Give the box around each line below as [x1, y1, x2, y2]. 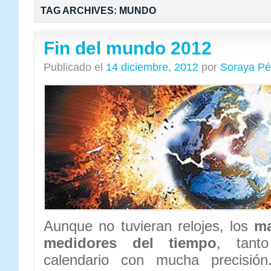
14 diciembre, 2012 [106, 61, 198, 73]
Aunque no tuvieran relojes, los [44, 218, 255, 234]
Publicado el [44, 61, 103, 73]
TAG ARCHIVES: [41, 5, 119, 16]
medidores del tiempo [44, 235, 217, 251]
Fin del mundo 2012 [44, 38, 212, 58]
